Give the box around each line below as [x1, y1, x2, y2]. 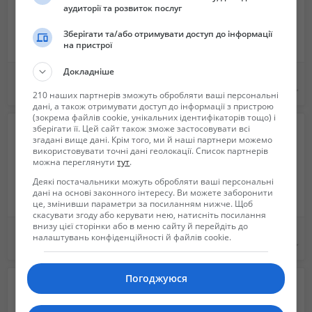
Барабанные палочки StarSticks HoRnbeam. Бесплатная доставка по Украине [133, 224, 141, 237]
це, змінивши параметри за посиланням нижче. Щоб [33, 197, 253, 210]
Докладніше [63, 65, 115, 77]
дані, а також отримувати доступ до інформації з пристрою [33, 100, 274, 112]
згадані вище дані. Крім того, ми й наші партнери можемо [33, 133, 273, 146]
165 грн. [15, 239, 56, 253]
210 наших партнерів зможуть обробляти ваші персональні [33, 88, 279, 101]
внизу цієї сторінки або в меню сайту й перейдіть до [33, 219, 249, 232]
